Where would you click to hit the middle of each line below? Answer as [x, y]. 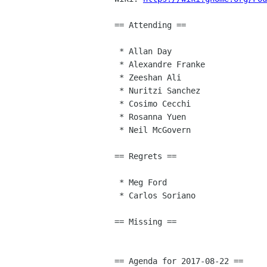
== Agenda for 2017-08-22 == [179, 261]
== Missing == [145, 222]
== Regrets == [145, 156]
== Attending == [150, 25]
